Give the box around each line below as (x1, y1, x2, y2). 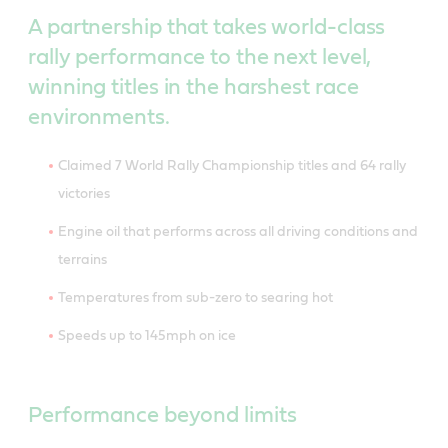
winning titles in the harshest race (28, 75, 359, 98)
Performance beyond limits (28, 403, 297, 426)
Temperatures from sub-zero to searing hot (58, 290, 333, 305)
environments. (28, 105, 170, 128)
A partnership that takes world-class (28, 15, 386, 38)
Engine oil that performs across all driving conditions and (58, 224, 418, 239)
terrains (58, 252, 107, 267)
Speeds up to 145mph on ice (58, 328, 236, 343)
